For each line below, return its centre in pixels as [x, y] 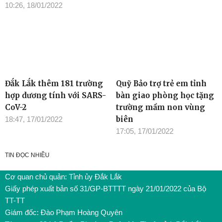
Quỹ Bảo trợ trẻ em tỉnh [161, 84]
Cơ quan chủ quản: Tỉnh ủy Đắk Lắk [63, 177]
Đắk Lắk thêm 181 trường [54, 84]
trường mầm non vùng [161, 108]
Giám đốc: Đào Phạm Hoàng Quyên [64, 213]
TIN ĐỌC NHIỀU [27, 155]
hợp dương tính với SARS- [55, 96]
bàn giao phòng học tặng [165, 96]
